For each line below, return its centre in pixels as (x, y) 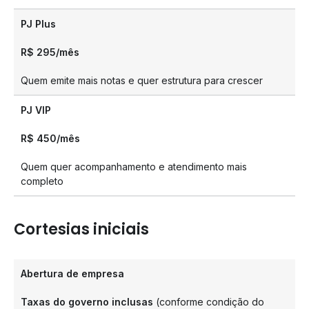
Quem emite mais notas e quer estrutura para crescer (142, 80)
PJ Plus (38, 24)
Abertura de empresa (72, 273)
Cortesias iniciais (81, 229)
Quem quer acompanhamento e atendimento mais (134, 167)
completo (42, 181)
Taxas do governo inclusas (87, 302)
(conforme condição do (209, 302)
